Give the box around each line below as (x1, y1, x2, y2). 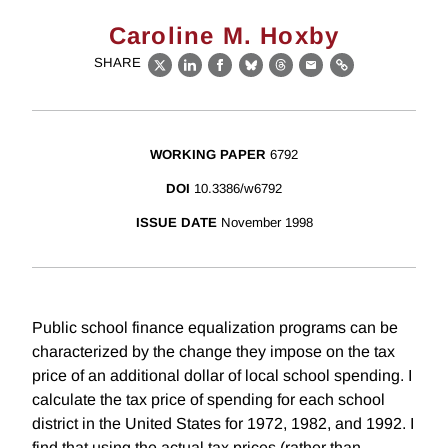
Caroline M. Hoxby (108, 22, 340, 49)
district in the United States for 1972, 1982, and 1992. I (32, 415, 414, 433)
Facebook (219, 67, 296, 85)
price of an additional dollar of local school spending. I (32, 367, 412, 385)
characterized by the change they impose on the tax (32, 343, 395, 361)
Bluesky (250, 67, 313, 85)
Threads (280, 67, 344, 85)
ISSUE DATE (135, 215, 217, 231)
